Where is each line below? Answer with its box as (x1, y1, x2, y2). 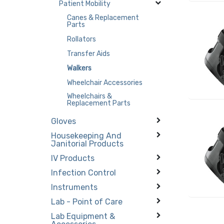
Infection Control (51, 167, 116, 177)
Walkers (67, 63, 92, 72)
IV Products (51, 153, 95, 163)
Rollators (67, 34, 96, 43)
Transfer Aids (67, 49, 110, 58)
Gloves (51, 116, 76, 126)
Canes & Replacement (67, 13, 139, 22)
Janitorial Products (51, 138, 124, 148)
